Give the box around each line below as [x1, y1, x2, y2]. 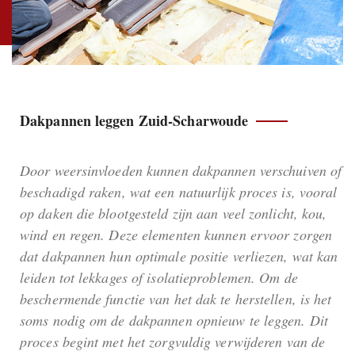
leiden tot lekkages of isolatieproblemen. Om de [20, 267, 298, 287]
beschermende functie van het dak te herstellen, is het [20, 288, 332, 308]
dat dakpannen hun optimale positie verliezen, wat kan [20, 246, 338, 265]
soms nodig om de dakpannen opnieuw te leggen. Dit [20, 310, 328, 330]
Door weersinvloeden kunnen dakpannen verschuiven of [20, 160, 342, 180]
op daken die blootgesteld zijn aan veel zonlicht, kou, [20, 203, 327, 223]
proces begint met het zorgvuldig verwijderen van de [20, 331, 326, 351]
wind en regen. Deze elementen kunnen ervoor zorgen [20, 224, 333, 244]
